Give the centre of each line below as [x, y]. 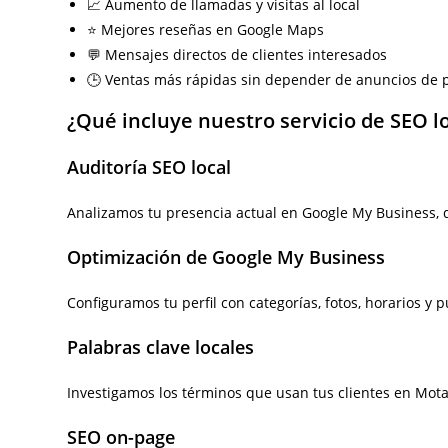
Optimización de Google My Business [226, 257]
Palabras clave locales [161, 347]
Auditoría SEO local [149, 167]
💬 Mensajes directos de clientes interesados [237, 54]
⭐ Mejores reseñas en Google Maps [206, 29]
